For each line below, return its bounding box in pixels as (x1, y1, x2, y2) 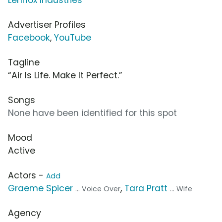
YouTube (54, 31, 91, 44)
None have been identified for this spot (8, 107, 177, 119)
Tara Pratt (124, 182, 167, 194)
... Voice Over (75, 183, 120, 194)
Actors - (8, 169, 46, 181)
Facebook (8, 31, 50, 44)
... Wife (170, 183, 192, 194)
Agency (8, 207, 41, 219)
